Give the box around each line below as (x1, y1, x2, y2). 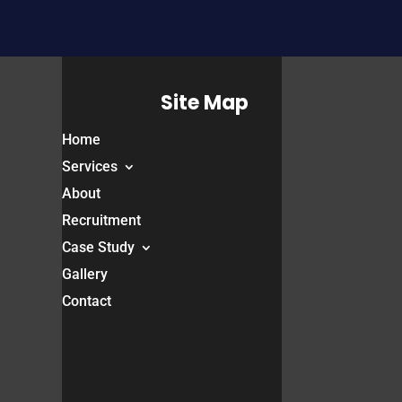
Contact (61, 293, 111, 310)
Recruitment (61, 212, 141, 230)
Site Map (160, 89, 249, 118)
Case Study (61, 239, 135, 257)
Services (61, 158, 118, 176)
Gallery (61, 266, 108, 284)
